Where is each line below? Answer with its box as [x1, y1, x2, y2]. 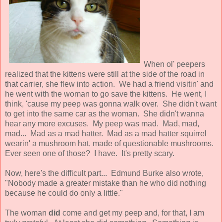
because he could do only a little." [5, 188, 123, 197]
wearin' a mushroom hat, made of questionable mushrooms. [5, 139, 216, 148]
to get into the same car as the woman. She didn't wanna [5, 109, 204, 118]
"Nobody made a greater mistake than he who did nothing [5, 178, 206, 187]
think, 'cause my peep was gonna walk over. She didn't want [5, 99, 217, 108]
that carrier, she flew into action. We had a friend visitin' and [5, 79, 214, 88]
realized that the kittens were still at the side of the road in [5, 69, 205, 78]
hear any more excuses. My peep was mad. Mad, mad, [5, 119, 199, 128]
